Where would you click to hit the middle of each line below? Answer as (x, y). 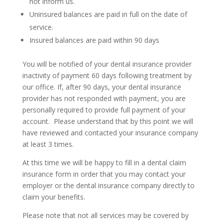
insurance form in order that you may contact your (104, 174)
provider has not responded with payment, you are (104, 98)
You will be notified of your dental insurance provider (107, 64)
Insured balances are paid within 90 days (94, 40)
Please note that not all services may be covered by (105, 215)
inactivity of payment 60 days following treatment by (107, 75)
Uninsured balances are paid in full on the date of (108, 14)
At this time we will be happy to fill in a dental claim (104, 163)
